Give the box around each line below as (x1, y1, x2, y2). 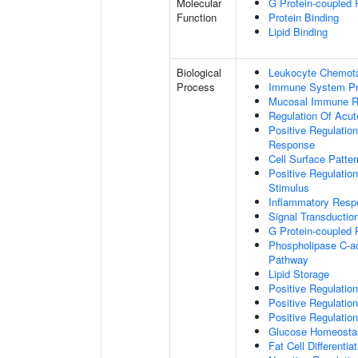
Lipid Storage (268, 266, 329, 281)
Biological (177, 65, 221, 80)
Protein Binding (268, 10, 339, 25)
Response (268, 137, 315, 152)
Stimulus (268, 180, 309, 195)
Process (177, 79, 215, 94)
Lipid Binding (268, 24, 328, 39)
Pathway (268, 252, 308, 267)
